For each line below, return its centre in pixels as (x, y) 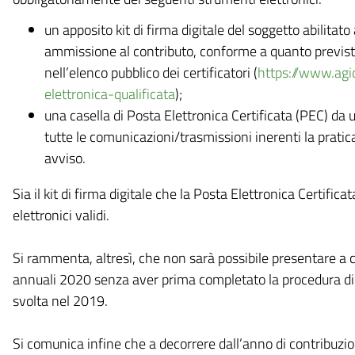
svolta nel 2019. (60, 301)
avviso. (65, 158)
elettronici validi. (61, 215)
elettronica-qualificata (109, 94)
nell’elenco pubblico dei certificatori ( (151, 73)
